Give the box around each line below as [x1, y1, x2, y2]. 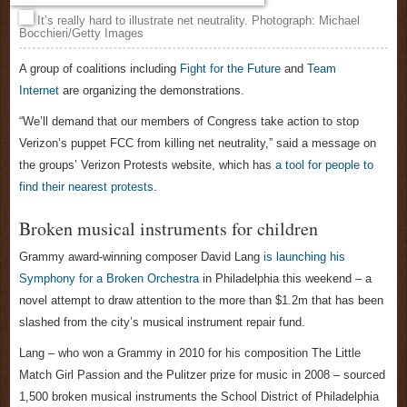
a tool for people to [275, 158, 373, 173]
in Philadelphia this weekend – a [199, 272, 372, 286]
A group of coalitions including [19, 62, 180, 76]
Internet [19, 84, 59, 98]
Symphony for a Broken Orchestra [19, 272, 199, 286]
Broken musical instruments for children [19, 216, 318, 242]
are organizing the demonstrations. [59, 84, 244, 98]
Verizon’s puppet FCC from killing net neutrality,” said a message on [19, 136, 376, 151]
